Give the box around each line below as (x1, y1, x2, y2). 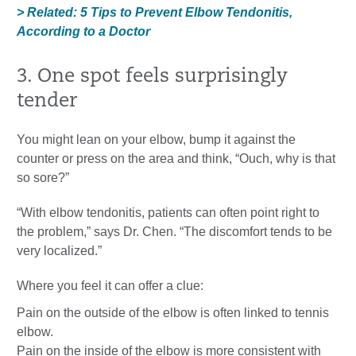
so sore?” (17, 171, 69, 185)
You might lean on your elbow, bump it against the (17, 133, 296, 147)
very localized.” (17, 244, 102, 258)
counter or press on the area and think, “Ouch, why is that (17, 152, 335, 166)
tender (17, 92, 77, 112)
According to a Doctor (17, 25, 150, 39)
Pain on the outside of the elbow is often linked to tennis (17, 306, 329, 320)
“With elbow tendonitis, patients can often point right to (17, 206, 319, 220)
